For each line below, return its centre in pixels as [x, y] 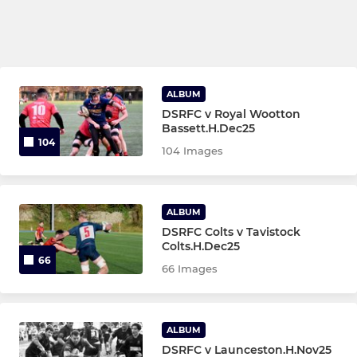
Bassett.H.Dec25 [209, 129]
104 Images [193, 151]
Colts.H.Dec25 [201, 247]
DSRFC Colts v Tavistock [231, 232]
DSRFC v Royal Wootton [231, 114]
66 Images [190, 269]
